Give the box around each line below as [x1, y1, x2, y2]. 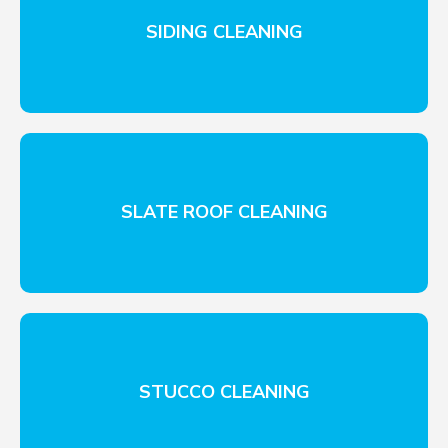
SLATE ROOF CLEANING [120, 200, 328, 225]
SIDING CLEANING [145, 20, 303, 45]
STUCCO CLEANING [138, 380, 310, 405]
